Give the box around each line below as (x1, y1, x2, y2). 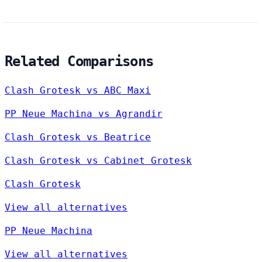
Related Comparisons (5, 53, 154, 70)
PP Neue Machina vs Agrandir (5, 108, 163, 120)
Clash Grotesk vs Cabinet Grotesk (5, 155, 192, 167)
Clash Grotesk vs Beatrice (5, 132, 151, 143)
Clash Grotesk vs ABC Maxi (5, 85, 151, 96)
